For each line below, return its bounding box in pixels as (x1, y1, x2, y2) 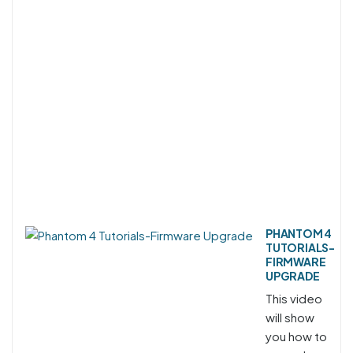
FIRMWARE (266, 254, 326, 269)
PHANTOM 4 (266, 225, 333, 240)
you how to (266, 328, 327, 344)
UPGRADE (266, 268, 320, 283)
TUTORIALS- (266, 240, 336, 255)
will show (266, 309, 314, 325)
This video (266, 290, 322, 306)
